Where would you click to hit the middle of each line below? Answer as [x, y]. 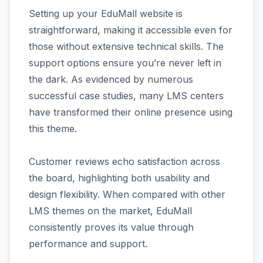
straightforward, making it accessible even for [131, 30]
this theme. [53, 128]
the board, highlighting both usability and [119, 178]
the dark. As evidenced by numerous [111, 79]
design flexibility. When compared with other [127, 194]
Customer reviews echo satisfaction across [124, 161]
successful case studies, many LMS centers [126, 95]
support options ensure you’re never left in [125, 63]
